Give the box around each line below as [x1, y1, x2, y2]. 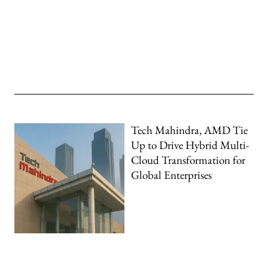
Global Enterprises [131, 167, 212, 183]
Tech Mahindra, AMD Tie [131, 123, 248, 138]
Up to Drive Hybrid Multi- [131, 138, 249, 153]
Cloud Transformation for [131, 153, 246, 168]
